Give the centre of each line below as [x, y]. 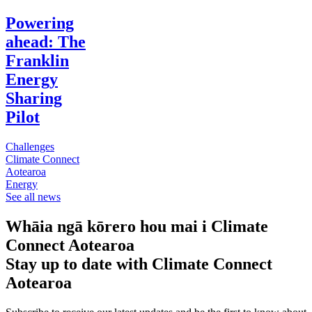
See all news [33, 196]
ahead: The [46, 41]
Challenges [30, 146]
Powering [40, 23]
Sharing [34, 98]
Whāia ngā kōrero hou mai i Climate [137, 226]
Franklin [37, 60]
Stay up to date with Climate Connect [139, 264]
